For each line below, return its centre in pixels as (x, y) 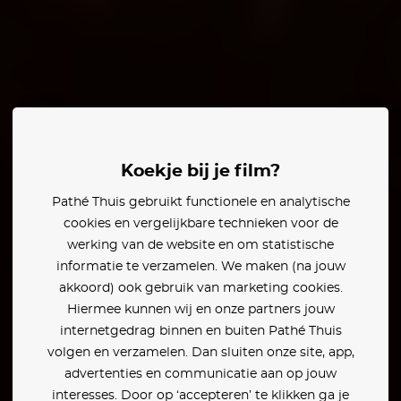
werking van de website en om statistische (200, 245)
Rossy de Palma (94, 133)
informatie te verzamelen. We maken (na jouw (200, 267)
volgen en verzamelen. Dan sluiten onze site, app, (200, 353)
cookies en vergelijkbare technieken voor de (200, 224)
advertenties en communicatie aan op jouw (200, 374)
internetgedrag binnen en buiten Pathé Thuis (200, 331)
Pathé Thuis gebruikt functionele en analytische (200, 202)
